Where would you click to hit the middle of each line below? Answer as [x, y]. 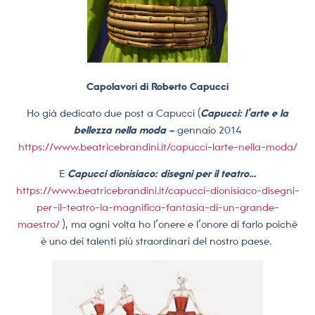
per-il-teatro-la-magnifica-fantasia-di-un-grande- [157, 208]
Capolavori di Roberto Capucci [157, 86]
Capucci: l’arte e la [244, 114]
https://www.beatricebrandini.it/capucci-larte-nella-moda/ [157, 147]
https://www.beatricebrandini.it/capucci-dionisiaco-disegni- [157, 191]
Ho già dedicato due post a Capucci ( [114, 114]
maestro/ [39, 225]
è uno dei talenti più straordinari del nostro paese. [156, 242]
